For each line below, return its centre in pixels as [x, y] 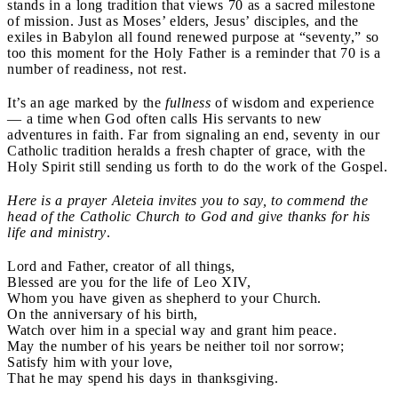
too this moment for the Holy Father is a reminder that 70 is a [194, 52]
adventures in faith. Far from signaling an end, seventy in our [193, 134]
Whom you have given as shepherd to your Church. [164, 298]
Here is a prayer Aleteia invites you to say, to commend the [187, 200]
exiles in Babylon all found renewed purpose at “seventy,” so [193, 36]
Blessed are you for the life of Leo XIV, [129, 282]
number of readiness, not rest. [97, 68]
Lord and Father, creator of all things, [121, 266]
